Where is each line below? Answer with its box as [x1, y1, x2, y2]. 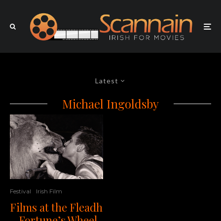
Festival [10, 187, 31, 195]
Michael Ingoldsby [62, 96, 159, 112]
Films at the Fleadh [10, 200, 103, 215]
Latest [95, 76, 118, 85]
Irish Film [36, 187, 62, 195]
